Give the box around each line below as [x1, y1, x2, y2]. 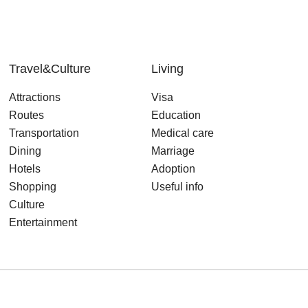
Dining [9, 145, 41, 157]
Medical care [151, 127, 214, 139]
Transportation [9, 127, 79, 139]
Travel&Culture [9, 62, 91, 76]
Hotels [9, 163, 41, 175]
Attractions [9, 91, 60, 103]
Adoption [151, 163, 195, 175]
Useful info [151, 181, 203, 192]
